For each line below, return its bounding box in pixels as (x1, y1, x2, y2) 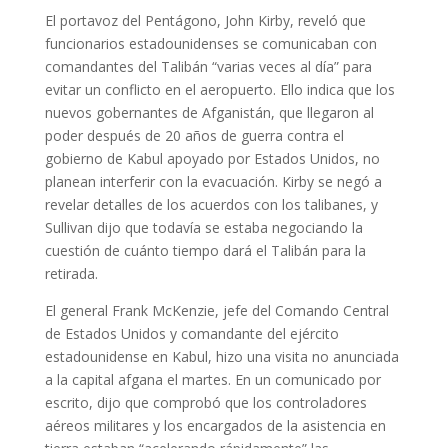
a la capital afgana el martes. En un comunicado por (44, 370, 381, 389)
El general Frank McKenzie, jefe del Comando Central (44, 301, 389, 320)
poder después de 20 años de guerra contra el (44, 126, 344, 145)
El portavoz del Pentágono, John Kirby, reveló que (44, 11, 366, 30)
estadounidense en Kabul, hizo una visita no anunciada (44, 347, 399, 366)
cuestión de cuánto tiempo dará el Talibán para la (44, 241, 366, 260)
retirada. (44, 264, 98, 283)
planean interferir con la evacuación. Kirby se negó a (44, 172, 382, 191)
